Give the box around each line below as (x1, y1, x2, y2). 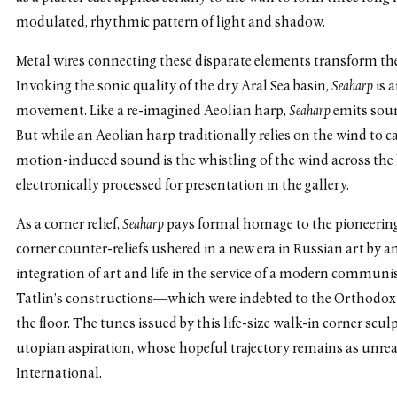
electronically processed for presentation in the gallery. (16, 179, 350, 194)
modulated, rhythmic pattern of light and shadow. (16, 16, 326, 31)
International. (16, 367, 103, 382)
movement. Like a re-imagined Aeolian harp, (16, 105, 290, 120)
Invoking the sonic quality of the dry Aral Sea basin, (16, 80, 332, 95)
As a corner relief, (16, 218, 123, 233)
